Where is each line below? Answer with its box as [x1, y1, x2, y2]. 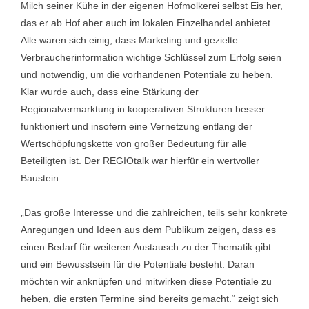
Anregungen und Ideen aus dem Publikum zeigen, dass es [21, 224, 276, 235]
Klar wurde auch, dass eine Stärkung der [21, 86, 199, 97]
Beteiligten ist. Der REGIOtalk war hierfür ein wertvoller [21, 155, 259, 166]
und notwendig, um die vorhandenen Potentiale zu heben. [21, 69, 273, 80]
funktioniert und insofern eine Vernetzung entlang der [21, 121, 252, 132]
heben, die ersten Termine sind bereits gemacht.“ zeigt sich [21, 293, 279, 304]
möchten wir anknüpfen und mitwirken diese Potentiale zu [21, 276, 272, 287]
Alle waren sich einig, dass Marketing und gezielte [21, 34, 238, 46]
